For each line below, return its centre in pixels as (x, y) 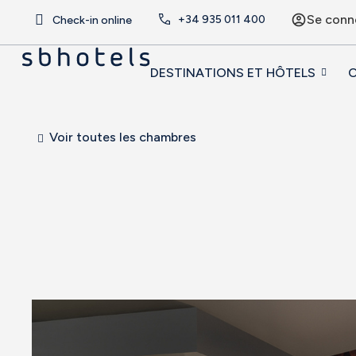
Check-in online (92, 20)
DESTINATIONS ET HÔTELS (232, 73)
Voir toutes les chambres (122, 137)
